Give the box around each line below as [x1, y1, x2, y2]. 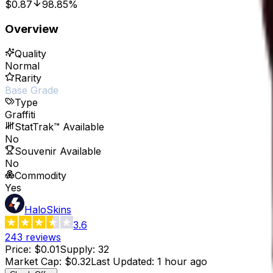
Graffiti [5, 108, 35, 121]
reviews [26, 230, 61, 243]
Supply [60, 243, 93, 255]
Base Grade [5, 83, 58, 96]
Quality [15, 47, 46, 60]
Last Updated [91, 255, 152, 268]
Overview [5, 21, 58, 36]
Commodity [15, 169, 66, 182]
